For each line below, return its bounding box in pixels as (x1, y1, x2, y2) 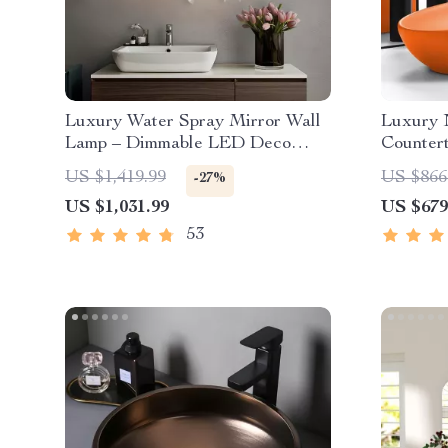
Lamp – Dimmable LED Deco (65, 135, 291, 153)
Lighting (65, 179, 130, 197)
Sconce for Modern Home (65, 157, 266, 175)
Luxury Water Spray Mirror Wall (65, 113, 321, 131)
